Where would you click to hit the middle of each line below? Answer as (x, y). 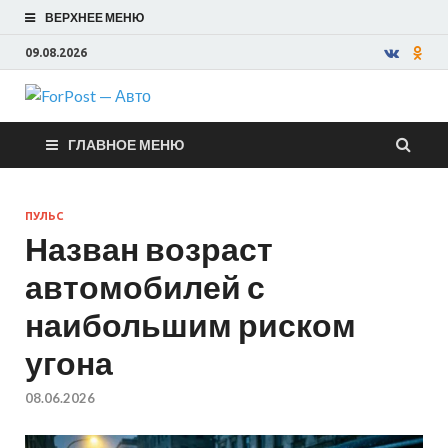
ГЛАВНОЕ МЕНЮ (126, 144)
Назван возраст (149, 248)
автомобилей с (145, 286)
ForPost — (257, 124)
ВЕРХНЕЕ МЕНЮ (94, 17)
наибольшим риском (190, 324)
